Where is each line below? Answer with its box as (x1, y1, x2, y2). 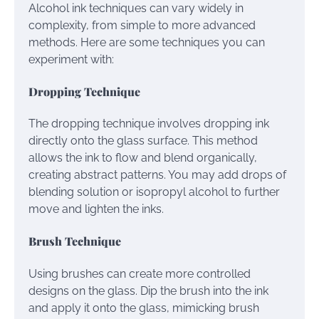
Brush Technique (28, 234, 121, 249)
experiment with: (28, 52, 114, 66)
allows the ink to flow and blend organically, (28, 151, 257, 165)
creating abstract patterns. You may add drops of (28, 168, 286, 182)
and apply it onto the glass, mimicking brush (28, 300, 259, 315)
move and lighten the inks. (28, 202, 164, 216)
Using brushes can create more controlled (28, 266, 251, 281)
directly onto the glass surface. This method (28, 134, 258, 148)
